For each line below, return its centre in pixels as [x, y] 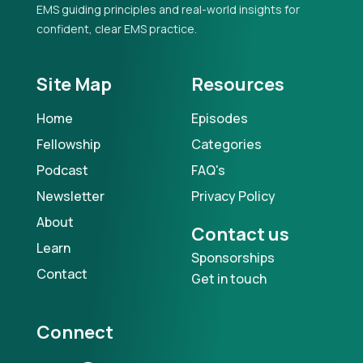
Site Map [74, 84]
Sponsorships [233, 257]
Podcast [62, 170]
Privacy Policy [233, 196]
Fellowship [68, 144]
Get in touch [229, 278]
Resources [238, 84]
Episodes [220, 118]
